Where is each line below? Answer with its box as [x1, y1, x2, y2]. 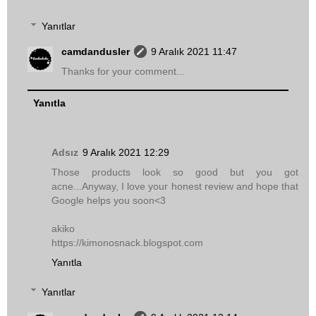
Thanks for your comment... [61, 65, 186, 77]
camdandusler [61, 45, 130, 57]
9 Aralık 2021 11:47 [151, 45, 238, 57]
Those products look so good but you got [51, 166, 298, 178]
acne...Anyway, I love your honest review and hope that [51, 181, 298, 193]
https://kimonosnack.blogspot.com [51, 237, 203, 249]
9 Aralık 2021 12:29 [83, 147, 169, 159]
